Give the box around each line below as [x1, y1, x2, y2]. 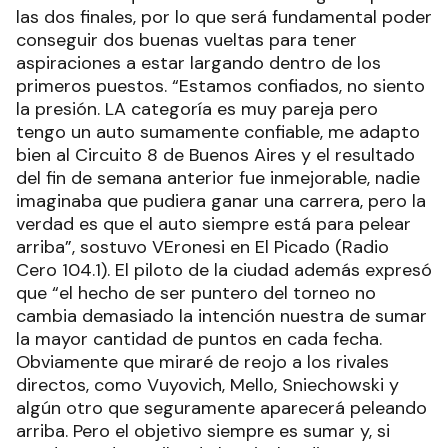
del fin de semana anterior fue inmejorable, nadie [16, 166, 420, 191]
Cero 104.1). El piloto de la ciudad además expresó [16, 258, 432, 283]
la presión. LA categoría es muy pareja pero [16, 97, 378, 122]
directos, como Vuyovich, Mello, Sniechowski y [16, 373, 399, 398]
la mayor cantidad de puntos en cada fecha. [16, 327, 382, 352]
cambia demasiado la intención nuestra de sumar [16, 304, 427, 329]
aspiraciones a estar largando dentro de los [16, 51, 381, 76]
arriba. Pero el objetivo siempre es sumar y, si [16, 419, 390, 444]
